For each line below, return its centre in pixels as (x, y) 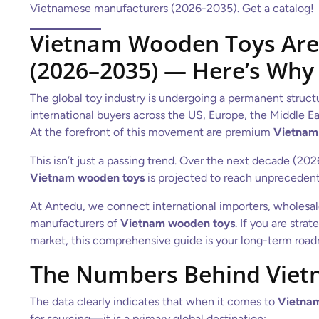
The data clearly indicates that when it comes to (154, 302)
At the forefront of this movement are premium (152, 132)
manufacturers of (75, 223)
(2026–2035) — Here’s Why (172, 70)
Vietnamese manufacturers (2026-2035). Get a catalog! (172, 8)
